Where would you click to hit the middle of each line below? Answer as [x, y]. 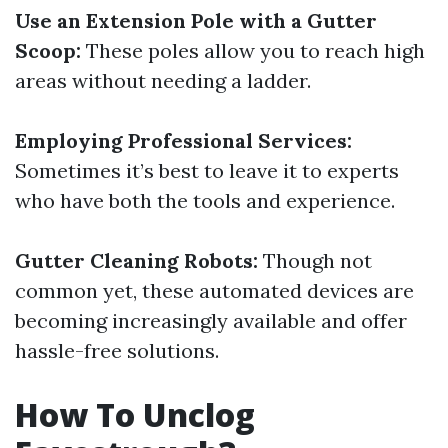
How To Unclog [135, 414]
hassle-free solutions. [117, 350]
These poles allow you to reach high [253, 50]
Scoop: [48, 50]
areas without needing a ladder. [163, 80]
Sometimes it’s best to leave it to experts [207, 170]
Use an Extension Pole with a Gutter [196, 20]
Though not [315, 260]
